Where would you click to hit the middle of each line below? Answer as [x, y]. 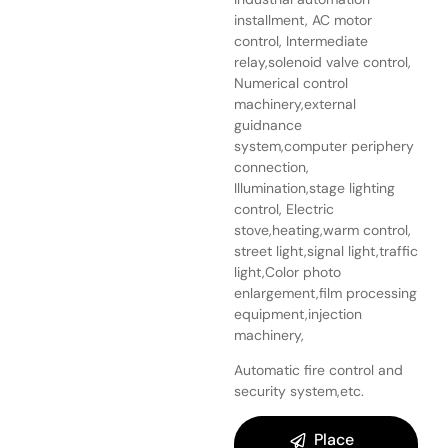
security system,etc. [299, 390]
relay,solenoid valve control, [322, 61]
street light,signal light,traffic [326, 250]
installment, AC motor [303, 19]
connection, [271, 166]
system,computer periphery [324, 145]
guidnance [268, 124]
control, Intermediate [301, 40]
